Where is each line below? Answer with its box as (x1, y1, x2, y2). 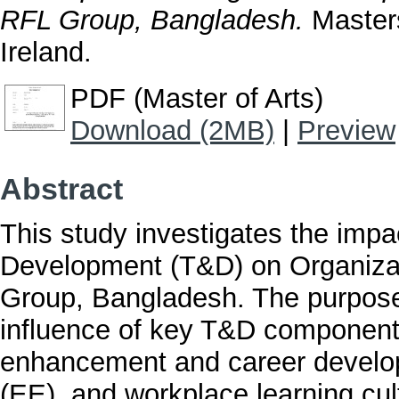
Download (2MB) (70, 115, 274, 147)
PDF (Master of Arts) (70, 83, 323, 115)
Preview (297, 115, 395, 147)
